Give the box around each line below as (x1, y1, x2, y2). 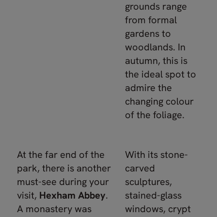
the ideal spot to (125, 68, 196, 80)
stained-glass (125, 189, 182, 201)
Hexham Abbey (39, 189, 106, 201)
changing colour (125, 95, 194, 108)
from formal (125, 14, 177, 26)
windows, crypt (125, 202, 191, 215)
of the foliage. (125, 108, 185, 121)
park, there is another (17, 162, 111, 174)
